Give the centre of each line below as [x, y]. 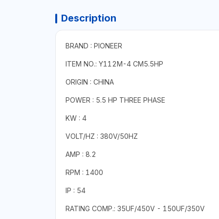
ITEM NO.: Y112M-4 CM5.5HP [114, 64]
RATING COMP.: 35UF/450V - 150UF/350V [135, 208]
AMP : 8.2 [81, 154]
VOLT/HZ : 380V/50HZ [101, 136]
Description [88, 18]
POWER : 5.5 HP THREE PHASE [115, 100]
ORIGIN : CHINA [89, 82]
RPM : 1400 [84, 172]
